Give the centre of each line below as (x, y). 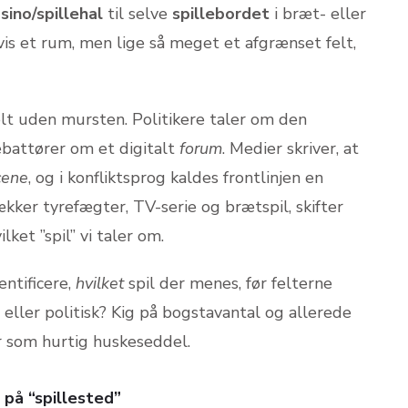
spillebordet (221, 13)
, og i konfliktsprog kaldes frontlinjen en (176, 177)
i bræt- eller (318, 13)
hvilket (100, 283)
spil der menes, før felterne (228, 283)
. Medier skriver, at (291, 148)
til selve (138, 13)
